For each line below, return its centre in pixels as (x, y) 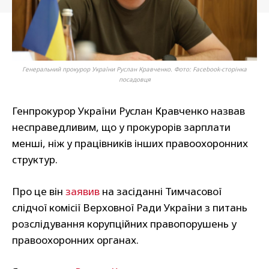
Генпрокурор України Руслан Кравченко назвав (128, 111)
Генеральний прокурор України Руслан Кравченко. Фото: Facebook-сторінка (134, 69)
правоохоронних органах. (75, 240)
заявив (83, 192)
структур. (35, 160)
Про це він (39, 192)
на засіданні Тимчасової (161, 192)
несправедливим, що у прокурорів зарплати (121, 127)
